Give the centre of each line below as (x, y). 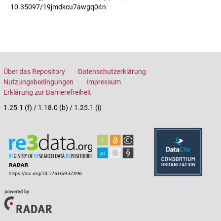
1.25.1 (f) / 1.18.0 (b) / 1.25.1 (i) (53, 107)
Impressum (104, 82)
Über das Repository (34, 71)
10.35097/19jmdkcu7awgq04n (58, 7)
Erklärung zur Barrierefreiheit (47, 92)
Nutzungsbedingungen (38, 82)
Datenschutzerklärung (112, 71)
